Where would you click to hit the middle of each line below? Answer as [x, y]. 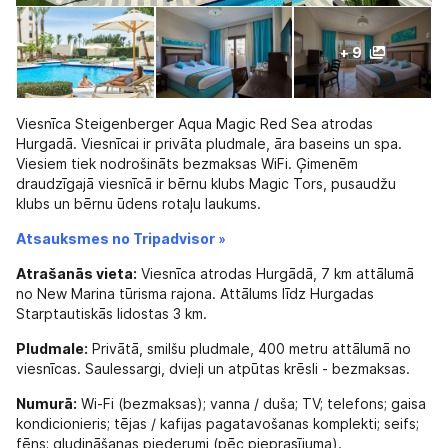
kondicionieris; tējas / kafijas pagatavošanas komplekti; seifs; [217, 424]
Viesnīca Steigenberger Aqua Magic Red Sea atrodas [194, 124]
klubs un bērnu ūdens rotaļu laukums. [138, 204]
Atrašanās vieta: [76, 274]
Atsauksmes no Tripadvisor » [121, 239]
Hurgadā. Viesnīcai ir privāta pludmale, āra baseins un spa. [209, 144]
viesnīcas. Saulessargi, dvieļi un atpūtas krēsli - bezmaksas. [213, 369]
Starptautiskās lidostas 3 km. [111, 314]
